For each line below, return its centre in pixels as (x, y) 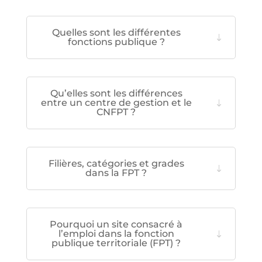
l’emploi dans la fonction (116, 233)
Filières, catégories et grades (116, 163)
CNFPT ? (116, 112)
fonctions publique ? (116, 42)
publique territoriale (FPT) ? (116, 243)
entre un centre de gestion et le (116, 102)
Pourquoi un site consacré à (116, 224)
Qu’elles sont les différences (116, 93)
